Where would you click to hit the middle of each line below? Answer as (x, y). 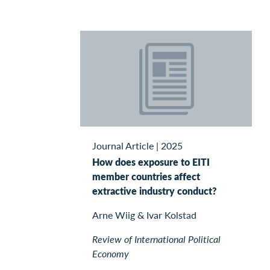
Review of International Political (156, 239)
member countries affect (146, 177)
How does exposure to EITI (151, 162)
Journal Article (123, 146)
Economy (111, 254)
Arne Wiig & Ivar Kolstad (144, 215)
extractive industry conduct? (155, 191)
